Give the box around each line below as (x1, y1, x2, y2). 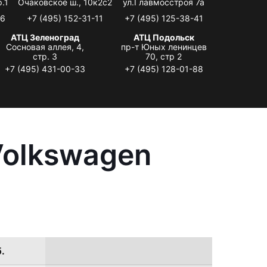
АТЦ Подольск (133, 32, 194, 42)
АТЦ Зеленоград (10, 32, 79, 42)
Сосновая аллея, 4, (5, 41, 84, 52)
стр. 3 (32, 51, 57, 61)
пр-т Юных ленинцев (120, 41, 207, 52)
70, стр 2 (145, 51, 182, 61)
